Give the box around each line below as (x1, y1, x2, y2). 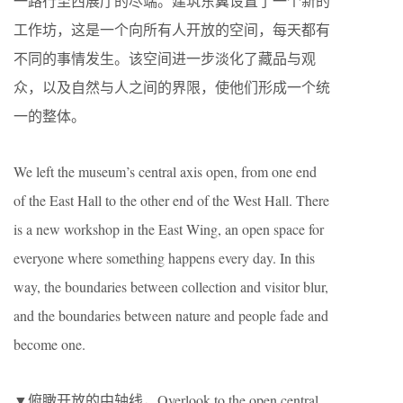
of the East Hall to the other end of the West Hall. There (13, 190, 329, 210)
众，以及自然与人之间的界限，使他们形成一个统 (13, 76, 330, 96)
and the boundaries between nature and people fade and (13, 305, 328, 325)
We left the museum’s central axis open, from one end (13, 161, 317, 181)
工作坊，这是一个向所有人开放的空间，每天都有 (13, 19, 330, 39)
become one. (13, 334, 85, 354)
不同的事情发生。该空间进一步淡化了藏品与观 (13, 48, 316, 67)
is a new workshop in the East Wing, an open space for (13, 219, 324, 238)
